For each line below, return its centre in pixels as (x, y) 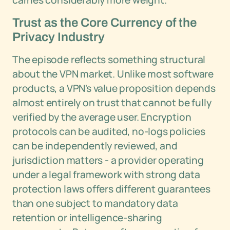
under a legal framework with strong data (106, 175)
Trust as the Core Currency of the (104, 23)
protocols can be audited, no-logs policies (109, 131)
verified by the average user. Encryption (102, 117)
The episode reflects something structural (109, 60)
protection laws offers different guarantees (111, 189)
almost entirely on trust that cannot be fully (112, 103)
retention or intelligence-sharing (87, 218)
